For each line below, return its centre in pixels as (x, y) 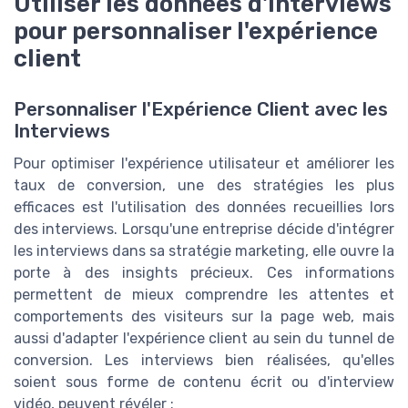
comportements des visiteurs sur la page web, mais (204, 316)
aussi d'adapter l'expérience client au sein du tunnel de (204, 338)
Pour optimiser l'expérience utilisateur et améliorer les (204, 163)
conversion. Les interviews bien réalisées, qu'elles (204, 360)
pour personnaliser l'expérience (196, 31)
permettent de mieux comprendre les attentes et (204, 294)
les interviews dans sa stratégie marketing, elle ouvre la (204, 250)
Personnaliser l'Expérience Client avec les (201, 109)
